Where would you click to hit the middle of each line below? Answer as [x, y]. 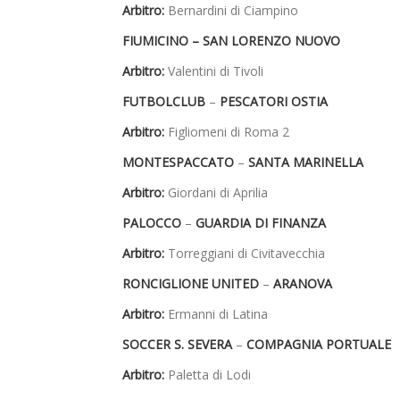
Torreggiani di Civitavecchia [245, 254]
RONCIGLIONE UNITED [192, 284]
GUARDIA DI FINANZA [261, 223]
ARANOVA [303, 284]
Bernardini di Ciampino [231, 11]
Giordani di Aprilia [216, 193]
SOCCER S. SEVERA [179, 345]
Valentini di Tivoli [214, 71]
